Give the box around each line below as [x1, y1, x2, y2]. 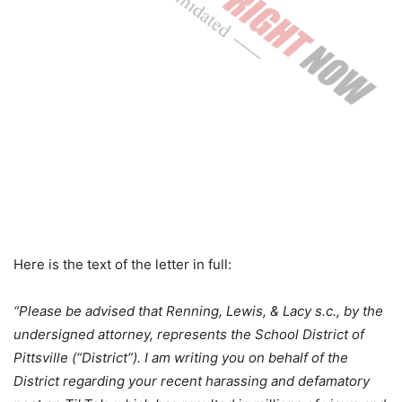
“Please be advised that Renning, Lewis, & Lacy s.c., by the [13, 302, 383, 320]
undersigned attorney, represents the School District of [13, 326, 364, 344]
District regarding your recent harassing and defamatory [13, 372, 370, 390]
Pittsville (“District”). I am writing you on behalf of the [13, 349, 348, 367]
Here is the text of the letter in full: [13, 256, 232, 274]
